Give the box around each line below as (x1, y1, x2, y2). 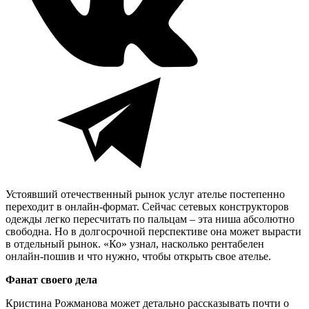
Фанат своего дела (6, 273, 100, 286)
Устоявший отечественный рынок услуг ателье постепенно (6, 188, 285, 200)
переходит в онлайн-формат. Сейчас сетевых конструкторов (6, 200, 289, 212)
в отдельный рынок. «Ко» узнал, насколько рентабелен (6, 237, 264, 250)
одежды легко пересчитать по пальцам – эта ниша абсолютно (6, 212, 295, 225)
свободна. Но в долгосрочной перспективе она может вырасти (6, 225, 301, 237)
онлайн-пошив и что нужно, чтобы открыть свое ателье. (6, 250, 271, 262)
